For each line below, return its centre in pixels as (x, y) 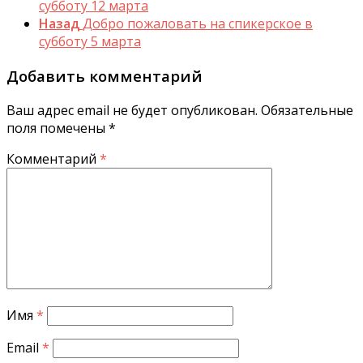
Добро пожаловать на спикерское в (198, 24)
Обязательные (307, 110)
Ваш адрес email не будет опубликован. (132, 110)
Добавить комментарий (105, 76)
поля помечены (58, 128)
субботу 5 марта (90, 42)
